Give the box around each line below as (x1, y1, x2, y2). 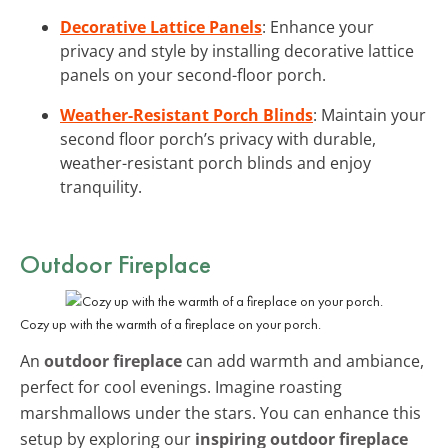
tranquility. (60, 175, 142, 198)
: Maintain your (313, 103, 426, 126)
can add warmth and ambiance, (182, 349, 424, 372)
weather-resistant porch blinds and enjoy (60, 151, 371, 174)
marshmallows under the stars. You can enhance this (20, 401, 421, 424)
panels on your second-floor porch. (60, 63, 326, 86)
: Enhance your (262, 15, 374, 38)
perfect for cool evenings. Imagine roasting (20, 375, 342, 398)
